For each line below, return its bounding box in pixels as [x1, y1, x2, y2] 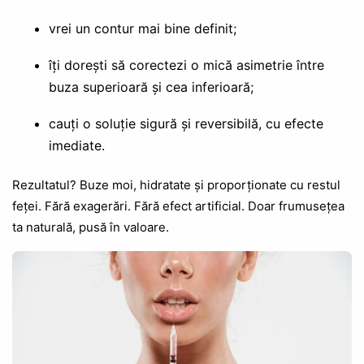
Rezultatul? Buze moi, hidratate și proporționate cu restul [12, 176, 340, 193]
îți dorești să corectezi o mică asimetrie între [48, 56, 324, 73]
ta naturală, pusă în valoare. [12, 219, 169, 235]
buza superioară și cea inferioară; [48, 78, 253, 95]
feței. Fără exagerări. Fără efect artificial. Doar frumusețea [12, 197, 344, 214]
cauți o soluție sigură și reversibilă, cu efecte [48, 115, 323, 132]
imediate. [48, 136, 105, 154]
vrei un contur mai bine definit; [48, 19, 236, 37]
